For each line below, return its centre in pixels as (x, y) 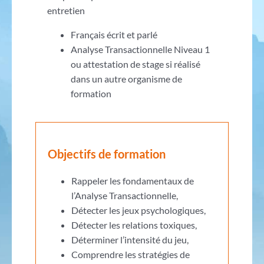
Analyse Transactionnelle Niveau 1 (140, 49)
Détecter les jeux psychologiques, (138, 210)
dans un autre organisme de (126, 78)
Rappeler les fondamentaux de (132, 180)
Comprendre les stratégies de (130, 254)
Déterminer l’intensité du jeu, (130, 239)
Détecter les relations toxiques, (134, 225)
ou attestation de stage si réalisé (135, 64)
